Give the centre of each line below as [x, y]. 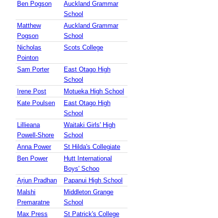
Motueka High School [94, 91]
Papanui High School [93, 181]
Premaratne [33, 202]
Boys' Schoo [82, 169]
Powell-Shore [36, 135]
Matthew [29, 26]
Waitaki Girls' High [90, 125]
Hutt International [88, 159]
